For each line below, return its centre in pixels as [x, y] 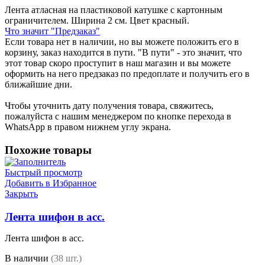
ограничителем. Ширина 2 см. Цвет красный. [97, 21]
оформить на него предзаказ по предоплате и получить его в [127, 74]
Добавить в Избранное [51, 183]
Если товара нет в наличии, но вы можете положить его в [122, 42]
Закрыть [21, 194]
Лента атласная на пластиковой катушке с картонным [114, 10]
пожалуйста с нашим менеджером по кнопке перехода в [118, 117]
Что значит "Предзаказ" [52, 31]
